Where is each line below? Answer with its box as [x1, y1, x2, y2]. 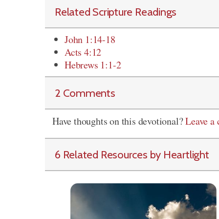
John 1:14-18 [65, 33, 115, 46]
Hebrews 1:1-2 [65, 58, 121, 71]
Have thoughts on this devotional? [52, 114, 186, 128]
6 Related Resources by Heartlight [55, 148, 209, 161]
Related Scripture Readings [55, 5, 177, 19]
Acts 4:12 [65, 45, 102, 59]
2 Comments [55, 86, 115, 100]
